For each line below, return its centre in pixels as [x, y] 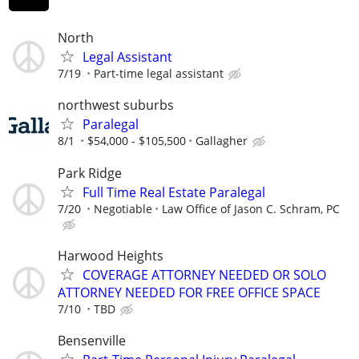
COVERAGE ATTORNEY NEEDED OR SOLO [204, 274]
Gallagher [222, 141]
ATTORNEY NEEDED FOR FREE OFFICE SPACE [189, 292]
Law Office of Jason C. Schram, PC [251, 208]
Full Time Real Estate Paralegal [174, 192]
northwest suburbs [116, 105]
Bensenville [92, 340]
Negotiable [123, 208]
